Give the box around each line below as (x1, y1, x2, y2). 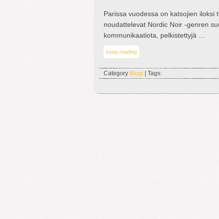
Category (104, 70, 130, 77)
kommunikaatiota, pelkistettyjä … (104, 31, 205, 39)
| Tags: (143, 70, 162, 77)
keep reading (106, 49, 137, 55)
